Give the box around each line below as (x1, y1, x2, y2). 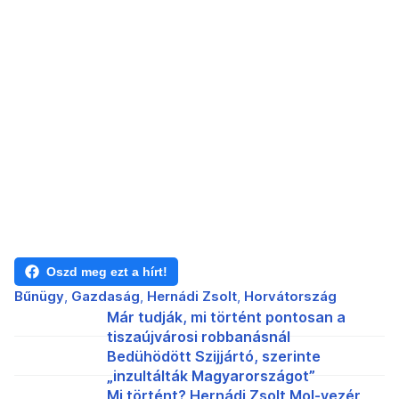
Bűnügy (14, 288, 64, 305)
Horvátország (244, 288, 337, 305)
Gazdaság (71, 288, 140, 305)
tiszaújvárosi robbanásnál (107, 328, 290, 346)
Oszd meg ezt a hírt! (46, 265, 167, 280)
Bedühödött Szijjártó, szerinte (107, 347, 321, 366)
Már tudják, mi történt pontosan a (107, 308, 346, 327)
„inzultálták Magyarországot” (107, 367, 315, 386)
